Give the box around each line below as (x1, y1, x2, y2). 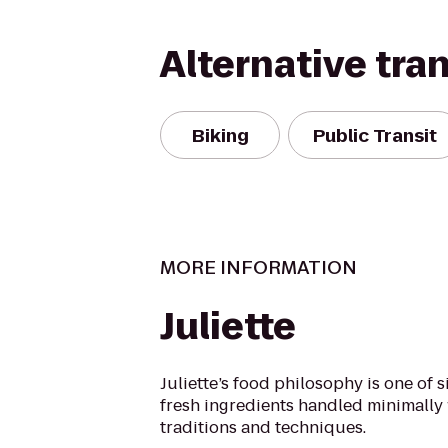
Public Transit (313, 122, 437, 148)
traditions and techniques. (160, 416, 366, 439)
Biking (191, 122, 249, 148)
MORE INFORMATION (160, 255, 357, 280)
